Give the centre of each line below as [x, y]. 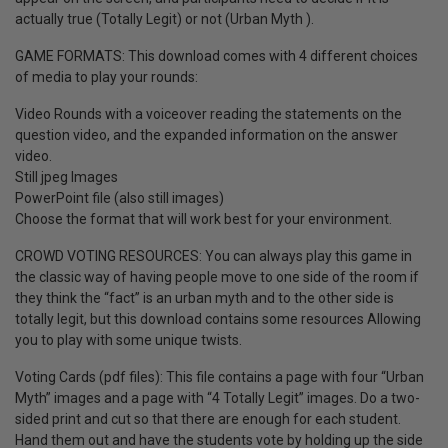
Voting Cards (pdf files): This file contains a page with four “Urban [219, 377]
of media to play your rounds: [106, 77]
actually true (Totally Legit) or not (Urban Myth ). [164, 19]
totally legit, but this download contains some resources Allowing [218, 319]
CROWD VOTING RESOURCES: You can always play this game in [213, 256]
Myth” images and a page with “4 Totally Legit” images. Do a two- [217, 398]
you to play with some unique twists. [128, 340]
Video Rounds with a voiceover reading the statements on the [208, 114]
